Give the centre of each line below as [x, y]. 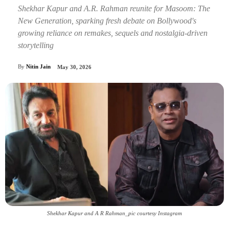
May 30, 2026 [74, 67]
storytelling [36, 45]
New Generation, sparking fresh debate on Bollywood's [107, 20]
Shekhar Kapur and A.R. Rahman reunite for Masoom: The [114, 8]
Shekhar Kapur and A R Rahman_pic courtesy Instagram [114, 213]
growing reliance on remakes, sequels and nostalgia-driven [113, 33]
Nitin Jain [38, 67]
